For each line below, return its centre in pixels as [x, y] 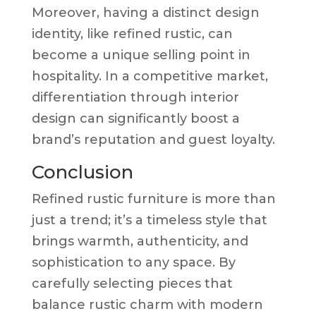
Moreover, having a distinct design [145, 12]
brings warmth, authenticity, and [140, 241]
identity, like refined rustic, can [132, 34]
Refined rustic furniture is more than [153, 199]
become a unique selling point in [141, 55]
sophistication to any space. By [133, 262]
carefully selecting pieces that [132, 283]
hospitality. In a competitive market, [150, 76]
